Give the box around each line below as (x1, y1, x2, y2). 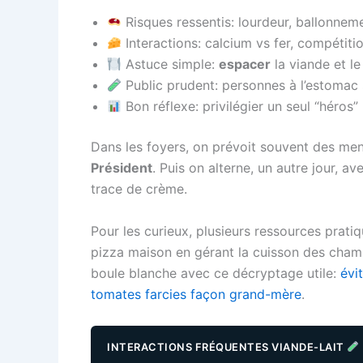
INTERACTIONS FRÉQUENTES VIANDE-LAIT (107, 340, 347, 353)
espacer (219, 56, 271, 73)
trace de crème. (91, 181, 187, 198)
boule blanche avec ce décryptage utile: (91, 264, 340, 281)
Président (91, 160, 152, 177)
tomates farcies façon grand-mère (91, 285, 301, 302)
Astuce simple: (122, 56, 220, 73)
